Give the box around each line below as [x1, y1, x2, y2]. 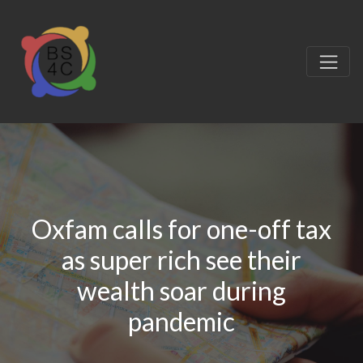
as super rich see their [62, 243, 301, 275]
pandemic [128, 305, 235, 337]
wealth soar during [77, 274, 286, 306]
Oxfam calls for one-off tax [32, 212, 331, 245]
